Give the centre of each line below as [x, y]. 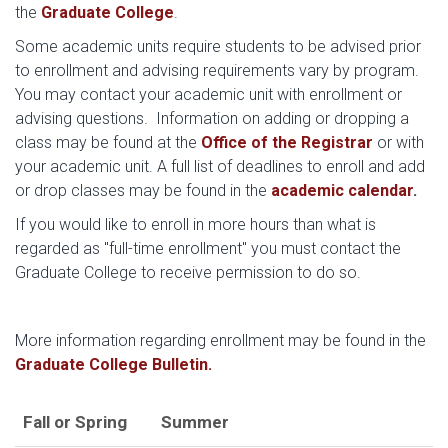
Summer [195, 422]
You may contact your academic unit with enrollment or [208, 94]
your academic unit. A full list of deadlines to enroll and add [220, 166]
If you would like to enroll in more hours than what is [195, 224]
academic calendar [342, 190]
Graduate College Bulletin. [113, 364]
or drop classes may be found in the [143, 190]
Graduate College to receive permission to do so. [188, 272]
